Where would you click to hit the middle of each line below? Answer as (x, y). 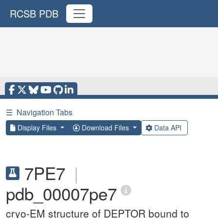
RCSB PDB (34, 13)
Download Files (105, 127)
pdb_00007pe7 (61, 193)
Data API (168, 127)
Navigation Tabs (45, 112)
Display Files (37, 127)
